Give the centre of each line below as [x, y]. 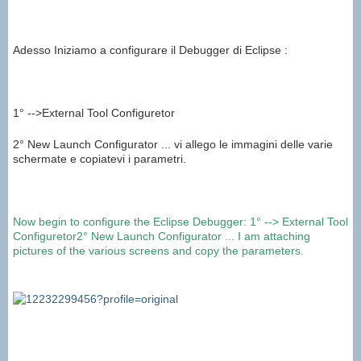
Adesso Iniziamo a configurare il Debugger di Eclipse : [150, 50]
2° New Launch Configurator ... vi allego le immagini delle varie [173, 145]
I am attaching [274, 237]
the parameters [261, 251]
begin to [59, 222]
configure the [116, 222]
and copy [196, 251]
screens [149, 251]
